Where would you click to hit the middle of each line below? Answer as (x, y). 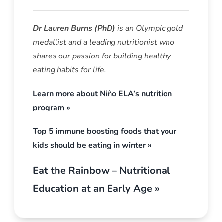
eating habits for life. (69, 70)
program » (51, 108)
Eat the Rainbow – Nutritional (101, 171)
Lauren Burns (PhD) (80, 28)
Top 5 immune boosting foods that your (104, 132)
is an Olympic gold (150, 28)
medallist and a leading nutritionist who (103, 42)
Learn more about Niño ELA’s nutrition (102, 94)
